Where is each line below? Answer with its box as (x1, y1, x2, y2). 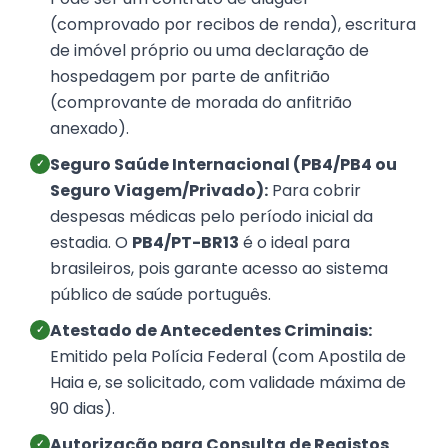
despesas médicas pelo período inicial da (50, 205, 373, 229)
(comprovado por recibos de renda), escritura (50, 13, 416, 37)
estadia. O (50, 231, 132, 255)
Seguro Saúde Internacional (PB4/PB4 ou (50, 153, 397, 177)
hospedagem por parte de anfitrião (50, 65, 330, 89)
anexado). (50, 117, 129, 141)
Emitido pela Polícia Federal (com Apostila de (50, 345, 406, 369)
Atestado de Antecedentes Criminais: (50, 319, 372, 343)
